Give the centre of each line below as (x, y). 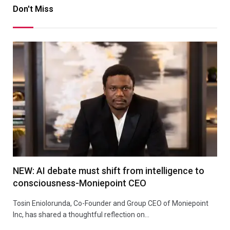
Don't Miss (33, 9)
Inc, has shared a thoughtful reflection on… (81, 214)
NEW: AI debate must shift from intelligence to (109, 170)
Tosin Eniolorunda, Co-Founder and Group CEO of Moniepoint (111, 203)
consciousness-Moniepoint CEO (80, 183)
